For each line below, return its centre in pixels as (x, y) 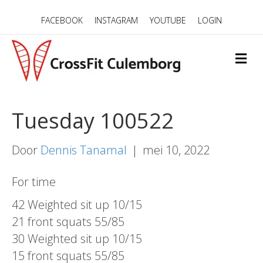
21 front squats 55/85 (68, 222)
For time (34, 182)
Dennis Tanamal (84, 150)
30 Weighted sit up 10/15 (77, 239)
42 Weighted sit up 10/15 (77, 205)
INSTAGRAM (116, 20)
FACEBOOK (62, 20)
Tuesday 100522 (93, 121)
